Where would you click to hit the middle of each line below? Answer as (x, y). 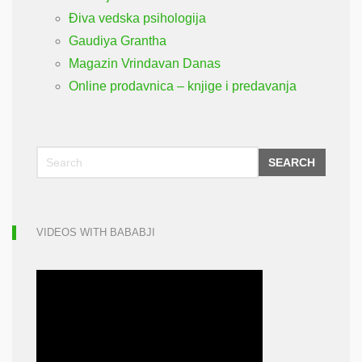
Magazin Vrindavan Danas (145, 63)
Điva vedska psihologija (137, 18)
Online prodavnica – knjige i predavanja (183, 86)
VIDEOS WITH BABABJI (96, 232)
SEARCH (292, 162)
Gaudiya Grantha (118, 41)
